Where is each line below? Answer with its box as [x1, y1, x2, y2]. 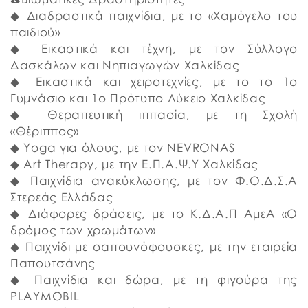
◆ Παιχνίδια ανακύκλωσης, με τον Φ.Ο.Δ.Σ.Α [10, 173, 298, 188]
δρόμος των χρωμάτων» [10, 223, 156, 237]
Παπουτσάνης [10, 256, 96, 270]
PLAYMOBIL [10, 289, 80, 303]
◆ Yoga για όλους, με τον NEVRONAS [10, 140, 236, 155]
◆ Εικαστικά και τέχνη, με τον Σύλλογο [10, 41, 298, 56]
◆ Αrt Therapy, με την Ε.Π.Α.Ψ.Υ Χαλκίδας [10, 157, 258, 171]
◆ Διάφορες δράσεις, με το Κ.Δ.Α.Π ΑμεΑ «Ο [10, 206, 298, 221]
